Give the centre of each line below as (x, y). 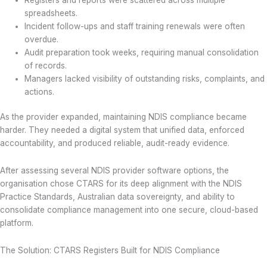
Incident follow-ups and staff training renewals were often (135, 26)
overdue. (42, 39)
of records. (46, 65)
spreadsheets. (51, 13)
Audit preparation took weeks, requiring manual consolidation (142, 52)
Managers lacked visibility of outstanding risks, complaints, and (145, 78)
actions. (40, 91)
